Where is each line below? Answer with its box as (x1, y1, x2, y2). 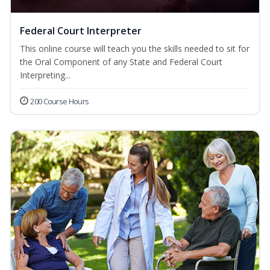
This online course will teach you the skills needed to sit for (20, 43, 250, 55)
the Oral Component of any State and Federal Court (20, 56, 222, 68)
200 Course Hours (30, 96, 89, 107)
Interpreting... (20, 69, 71, 81)
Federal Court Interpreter (20, 24, 142, 38)
